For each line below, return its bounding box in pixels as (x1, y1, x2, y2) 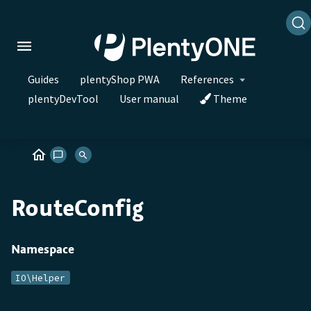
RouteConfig (11, 192, 144, 224)
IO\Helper (15, 272, 66, 283)
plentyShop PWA (80, 72, 160, 86)
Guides (28, 72, 59, 86)
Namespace (11, 241, 74, 258)
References (180, 72, 234, 86)
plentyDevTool (28, 91, 99, 106)
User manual (119, 91, 179, 106)
